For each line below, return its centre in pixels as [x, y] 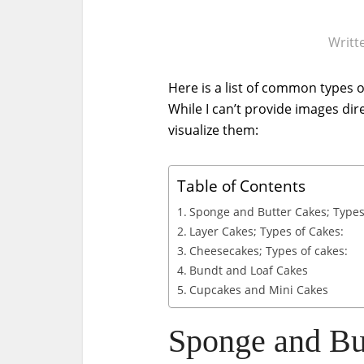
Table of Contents [241, 186]
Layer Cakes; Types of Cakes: [266, 231]
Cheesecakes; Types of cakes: [268, 251]
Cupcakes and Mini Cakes [258, 290]
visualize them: [213, 130]
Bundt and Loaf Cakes [248, 270]
